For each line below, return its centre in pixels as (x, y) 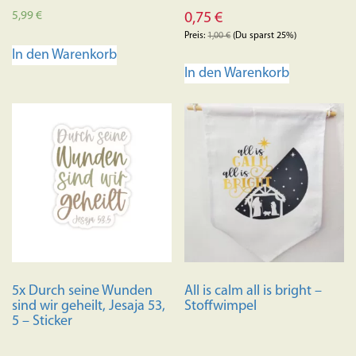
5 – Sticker (42, 322)
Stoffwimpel (221, 307)
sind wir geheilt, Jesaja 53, (89, 307)
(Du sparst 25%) (264, 35)
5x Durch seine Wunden (82, 292)
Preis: (196, 35)
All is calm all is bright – (253, 292)
